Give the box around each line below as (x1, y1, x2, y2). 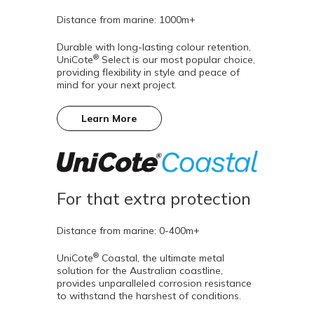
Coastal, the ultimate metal (98, 252, 224, 265)
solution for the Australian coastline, (56, 264, 223, 278)
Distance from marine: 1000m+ (56, 13, 196, 26)
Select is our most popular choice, (98, 53, 255, 66)
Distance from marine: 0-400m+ (56, 224, 200, 238)
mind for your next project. (56, 78, 182, 91)
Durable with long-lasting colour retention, (56, 40, 251, 53)
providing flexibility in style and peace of (56, 65, 240, 78)
